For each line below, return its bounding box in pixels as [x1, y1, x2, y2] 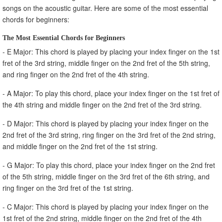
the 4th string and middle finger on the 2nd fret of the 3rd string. [2, 99, 202, 110]
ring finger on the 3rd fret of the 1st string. [2, 182, 133, 193]
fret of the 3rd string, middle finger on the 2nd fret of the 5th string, [2, 57, 210, 68]
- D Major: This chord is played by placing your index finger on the [2, 118, 209, 128]
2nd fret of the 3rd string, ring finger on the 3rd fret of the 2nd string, [2, 129, 216, 140]
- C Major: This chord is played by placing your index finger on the [2, 201, 209, 212]
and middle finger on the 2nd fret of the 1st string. [2, 141, 158, 151]
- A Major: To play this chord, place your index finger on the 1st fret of [2, 88, 220, 98]
